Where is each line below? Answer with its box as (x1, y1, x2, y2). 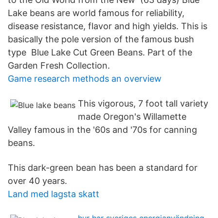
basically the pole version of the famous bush (8, 34, 194, 44)
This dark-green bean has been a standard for (8, 163, 198, 173)
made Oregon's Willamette (78, 111, 186, 122)
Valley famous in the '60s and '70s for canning (8, 125, 197, 135)
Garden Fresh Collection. (8, 60, 110, 71)
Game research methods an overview (8, 73, 162, 84)
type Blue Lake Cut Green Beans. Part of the (8, 47, 192, 57)
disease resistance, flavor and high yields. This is (8, 21, 207, 31)
